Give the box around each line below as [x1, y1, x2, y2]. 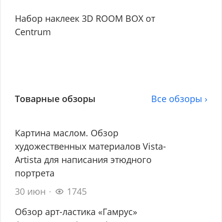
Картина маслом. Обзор [15, 126, 119, 139]
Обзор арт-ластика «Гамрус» [15, 205, 138, 218]
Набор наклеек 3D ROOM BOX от [15, 12, 156, 24]
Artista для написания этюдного [15, 153, 152, 166]
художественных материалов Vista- [15, 140, 166, 152]
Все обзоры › [151, 92, 207, 105]
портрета [15, 166, 55, 179]
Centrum [15, 25, 52, 38]
